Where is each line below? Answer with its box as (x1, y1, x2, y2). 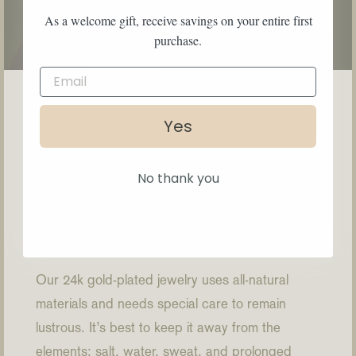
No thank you (137, 168, 219, 188)
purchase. (154, 31, 202, 48)
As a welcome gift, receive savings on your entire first (44, 11, 312, 29)
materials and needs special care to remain (36, 296, 286, 312)
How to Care (36, 177, 230, 212)
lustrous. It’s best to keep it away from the (36, 319, 281, 336)
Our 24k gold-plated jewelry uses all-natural (36, 272, 288, 288)
